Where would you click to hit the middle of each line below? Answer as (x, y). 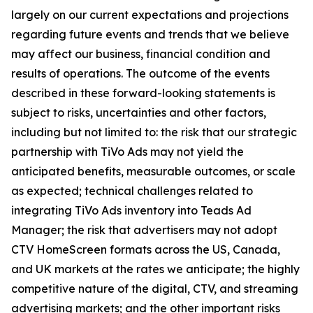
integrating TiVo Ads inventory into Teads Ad (131, 210)
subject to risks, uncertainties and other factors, (139, 112)
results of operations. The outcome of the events (140, 73)
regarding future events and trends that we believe (150, 34)
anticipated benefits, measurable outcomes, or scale (153, 171)
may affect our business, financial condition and (141, 54)
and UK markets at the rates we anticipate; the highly (155, 269)
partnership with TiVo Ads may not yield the (128, 152)
